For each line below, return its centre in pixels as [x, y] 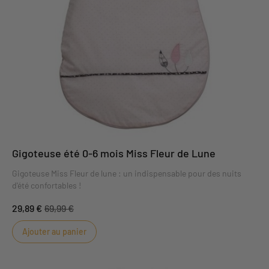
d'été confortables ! [47, 186]
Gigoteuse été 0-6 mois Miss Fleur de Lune [114, 153]
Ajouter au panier [54, 232]
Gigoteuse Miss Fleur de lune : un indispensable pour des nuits [127, 174]
